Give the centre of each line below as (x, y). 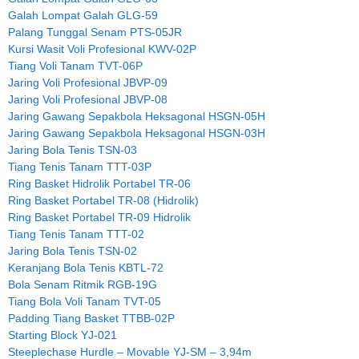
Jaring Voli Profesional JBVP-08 (88, 100)
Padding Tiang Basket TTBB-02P (91, 319)
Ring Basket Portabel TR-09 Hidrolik (99, 218)
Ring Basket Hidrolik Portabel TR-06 (99, 184)
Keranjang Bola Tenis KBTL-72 (86, 268)
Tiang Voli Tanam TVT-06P (75, 66)
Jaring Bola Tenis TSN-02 (73, 251)
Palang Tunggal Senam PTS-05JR (95, 32)
